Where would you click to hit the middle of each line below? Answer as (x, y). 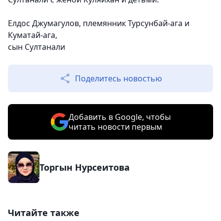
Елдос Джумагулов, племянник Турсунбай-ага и (99, 23)
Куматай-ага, (33, 35)
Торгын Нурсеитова (85, 167)
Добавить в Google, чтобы (119, 117)
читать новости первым (115, 127)
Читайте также (44, 213)
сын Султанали (37, 47)
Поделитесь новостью (118, 79)
